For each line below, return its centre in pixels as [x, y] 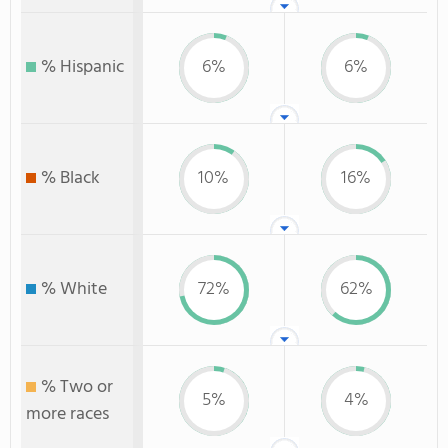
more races [67, 414]
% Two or [77, 387]
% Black [70, 178]
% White [74, 289]
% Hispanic [82, 67]
